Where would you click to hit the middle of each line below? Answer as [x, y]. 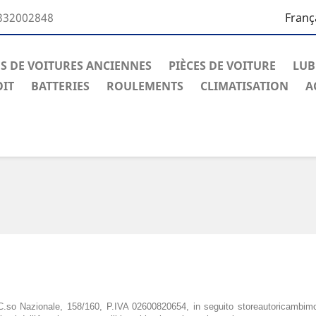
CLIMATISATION [244, 86]
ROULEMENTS [145, 86]
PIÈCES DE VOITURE [222, 66]
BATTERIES [60, 86]
